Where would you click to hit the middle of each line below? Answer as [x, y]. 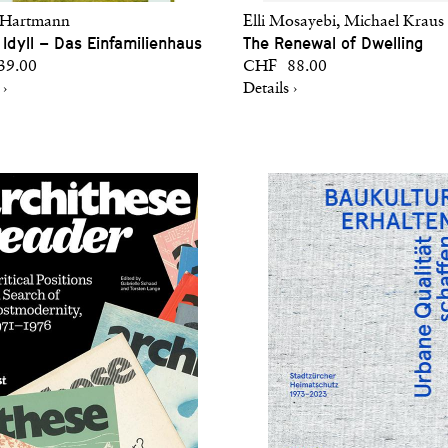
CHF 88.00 [285, 67]
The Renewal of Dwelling [333, 43]
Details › [270, 89]
